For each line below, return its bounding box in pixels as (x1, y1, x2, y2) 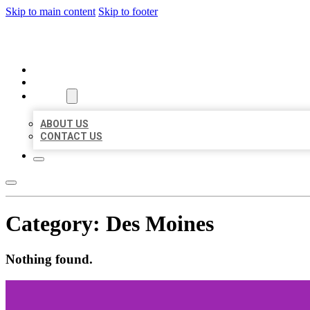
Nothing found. (6, 251, 93, 266)
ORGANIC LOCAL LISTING (6, 29, 208, 52)
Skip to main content (6, 6, 95, 17)
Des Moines (106, 211, 214, 237)
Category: (6, 211, 106, 237)
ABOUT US (40, 118, 89, 129)
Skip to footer (98, 6, 158, 17)
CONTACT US (40, 131, 102, 142)
